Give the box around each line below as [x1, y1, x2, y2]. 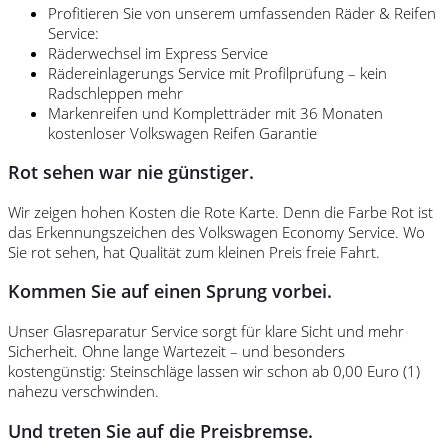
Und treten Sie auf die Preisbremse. [8, 418, 313, 443]
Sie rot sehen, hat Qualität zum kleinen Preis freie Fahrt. [8, 241, 380, 262]
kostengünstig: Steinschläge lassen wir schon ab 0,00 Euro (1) [8, 360, 420, 381]
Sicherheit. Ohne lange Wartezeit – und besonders [8, 340, 345, 361]
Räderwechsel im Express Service [48, 42, 268, 63]
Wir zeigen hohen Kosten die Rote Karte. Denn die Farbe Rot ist [8, 201, 433, 222]
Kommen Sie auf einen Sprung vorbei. [8, 279, 332, 304]
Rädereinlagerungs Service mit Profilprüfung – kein [48, 62, 387, 83]
